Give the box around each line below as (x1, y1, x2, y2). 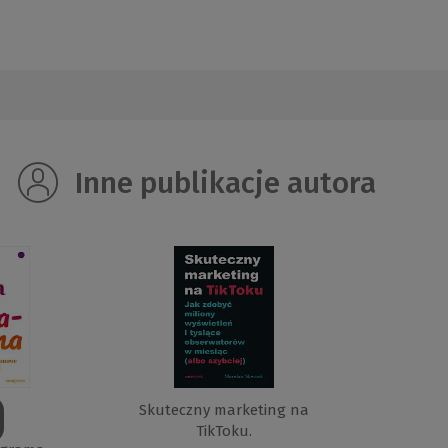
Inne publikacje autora (67, 165, 376, 202)
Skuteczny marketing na (138, 401, 309, 420)
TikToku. (195, 422, 252, 441)
